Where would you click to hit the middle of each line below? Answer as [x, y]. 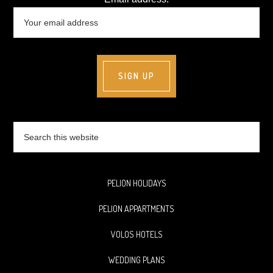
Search [29, 129]
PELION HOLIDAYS [136, 183]
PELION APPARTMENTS [136, 209]
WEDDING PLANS [136, 260]
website [30, 161]
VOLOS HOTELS [136, 234]
